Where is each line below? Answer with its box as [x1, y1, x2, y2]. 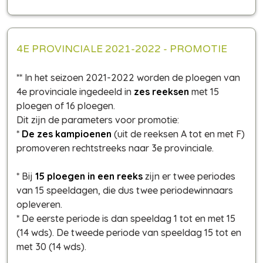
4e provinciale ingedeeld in [16, 85, 134, 97]
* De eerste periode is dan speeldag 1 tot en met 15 [16, 212, 235, 224]
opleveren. [16, 198, 62, 210]
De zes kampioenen [22, 127, 112, 140]
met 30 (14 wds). [16, 240, 86, 252]
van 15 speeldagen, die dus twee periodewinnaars [16, 184, 233, 196]
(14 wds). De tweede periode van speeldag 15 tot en [16, 226, 241, 238]
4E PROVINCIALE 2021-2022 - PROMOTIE [16, 42, 227, 55]
